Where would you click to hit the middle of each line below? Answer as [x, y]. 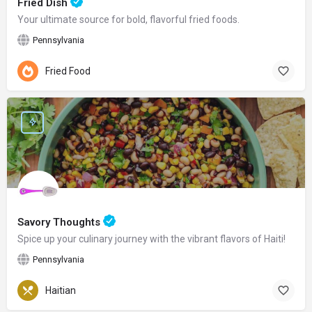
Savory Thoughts [60, 222]
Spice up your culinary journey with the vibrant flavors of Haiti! [151, 239]
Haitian [61, 291]
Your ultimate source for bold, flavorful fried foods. [128, 19]
